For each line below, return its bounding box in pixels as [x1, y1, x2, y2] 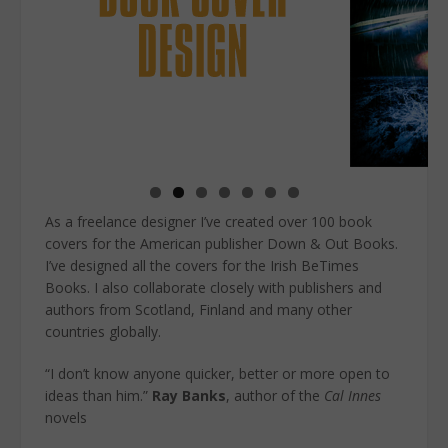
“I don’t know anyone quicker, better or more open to [45, 363, 390, 383]
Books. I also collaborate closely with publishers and [45, 277, 382, 297]
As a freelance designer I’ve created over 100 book [45, 211, 372, 231]
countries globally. [45, 321, 161, 341]
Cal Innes [324, 385, 381, 405]
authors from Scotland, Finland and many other [45, 299, 352, 319]
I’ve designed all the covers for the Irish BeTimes [45, 255, 359, 275]
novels [45, 407, 87, 427]
